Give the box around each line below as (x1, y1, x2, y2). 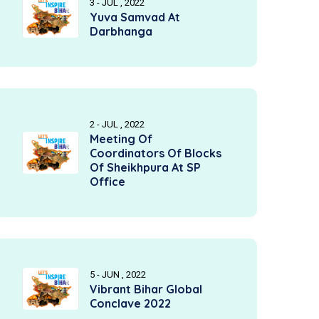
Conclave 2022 (90, 296, 171, 310)
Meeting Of (90, 132, 152, 146)
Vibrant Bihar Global (90, 282, 202, 296)
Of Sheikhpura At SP (90, 160, 201, 174)
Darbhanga (90, 24, 152, 38)
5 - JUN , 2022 (90, 269, 146, 280)
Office (90, 174, 125, 189)
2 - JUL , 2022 (90, 119, 145, 130)
